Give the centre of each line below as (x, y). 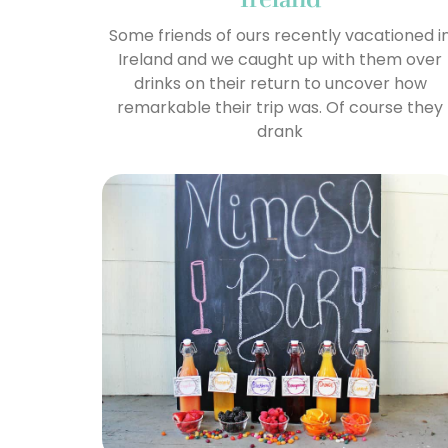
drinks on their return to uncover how (280, 83)
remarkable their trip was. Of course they (280, 107)
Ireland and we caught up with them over (280, 59)
